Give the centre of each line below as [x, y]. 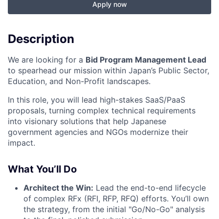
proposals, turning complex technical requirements [102, 110]
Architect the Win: [58, 187]
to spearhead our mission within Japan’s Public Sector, [109, 70]
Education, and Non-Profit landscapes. [79, 81]
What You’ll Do [42, 169]
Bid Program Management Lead [146, 59]
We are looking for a [47, 59]
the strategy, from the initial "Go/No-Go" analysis [114, 209]
